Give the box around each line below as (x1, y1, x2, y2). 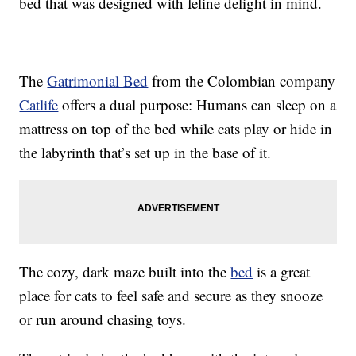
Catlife (19, 95, 59, 115)
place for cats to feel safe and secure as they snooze (19, 285, 323, 306)
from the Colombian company (148, 71, 336, 91)
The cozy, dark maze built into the (19, 261, 231, 282)
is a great (253, 261, 311, 282)
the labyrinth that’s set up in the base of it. (19, 142, 272, 163)
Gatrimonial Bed (47, 71, 149, 91)
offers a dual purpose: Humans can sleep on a (58, 95, 337, 115)
